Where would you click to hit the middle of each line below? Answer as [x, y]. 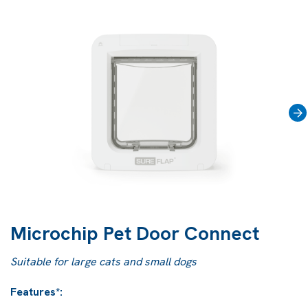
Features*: [36, 291]
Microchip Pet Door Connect [135, 233]
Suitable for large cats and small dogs [105, 261]
